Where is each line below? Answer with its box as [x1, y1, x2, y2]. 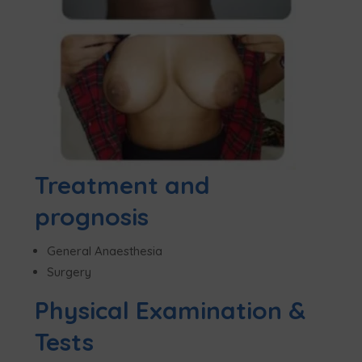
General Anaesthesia [47, 243, 163, 259]
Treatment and [35, 170, 211, 200]
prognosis [35, 201, 149, 232]
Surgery [47, 264, 92, 280]
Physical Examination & [35, 295, 306, 326]
